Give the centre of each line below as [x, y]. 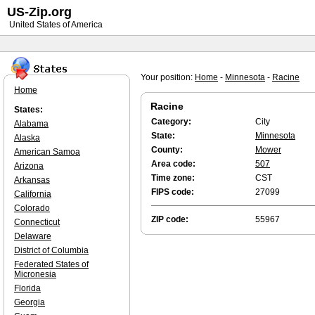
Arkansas [32, 180]
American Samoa [47, 152]
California [33, 194]
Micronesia [35, 274]
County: [167, 150]
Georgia [30, 302]
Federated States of [51, 264]
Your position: [168, 77]
